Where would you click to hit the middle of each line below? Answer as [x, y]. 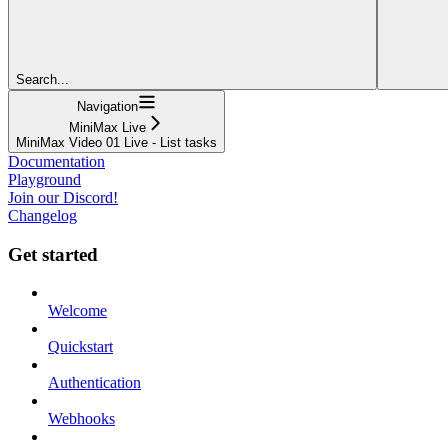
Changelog [42, 215]
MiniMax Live [107, 127]
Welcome [77, 311]
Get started [53, 254]
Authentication [94, 383]
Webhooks [81, 419]
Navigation [107, 106]
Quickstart [80, 347]
